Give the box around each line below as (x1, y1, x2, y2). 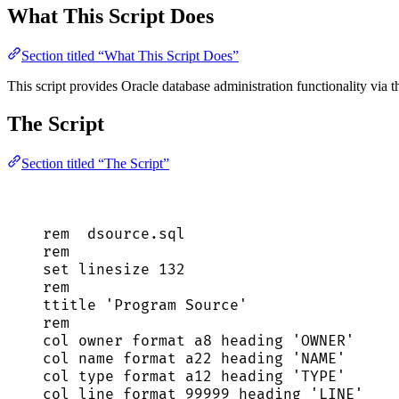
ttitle (43, 296, 105, 314)
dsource (87, 224, 150, 243)
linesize (69, 260, 159, 279)
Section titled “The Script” (21, 155, 169, 171)
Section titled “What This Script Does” (21, 48, 239, 64)
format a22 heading (114, 349, 292, 368)
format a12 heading (114, 367, 292, 386)
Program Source (114, 296, 239, 314)
